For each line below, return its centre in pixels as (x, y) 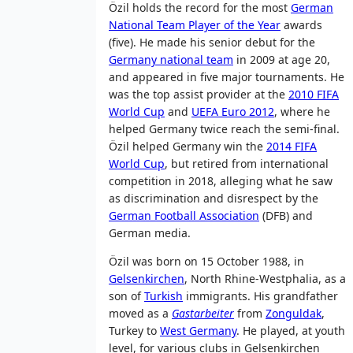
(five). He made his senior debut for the (212, 42)
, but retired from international (247, 163)
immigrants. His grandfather (260, 295)
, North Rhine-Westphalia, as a (265, 278)
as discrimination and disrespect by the (214, 198)
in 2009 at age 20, (282, 59)
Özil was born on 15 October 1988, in (206, 261)
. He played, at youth (291, 330)
